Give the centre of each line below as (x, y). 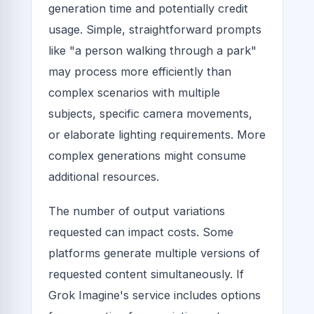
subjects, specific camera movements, (150, 113)
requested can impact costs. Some (141, 232)
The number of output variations (137, 211)
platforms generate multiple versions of (154, 253)
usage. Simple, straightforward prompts (155, 29)
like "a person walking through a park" (152, 50)
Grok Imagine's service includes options (155, 295)
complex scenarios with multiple (134, 92)
